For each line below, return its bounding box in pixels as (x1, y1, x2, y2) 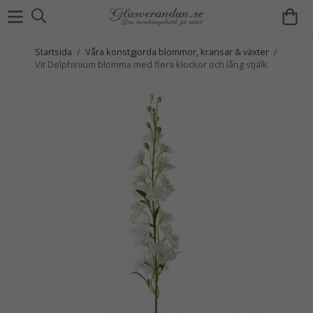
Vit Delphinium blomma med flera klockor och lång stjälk (35, 58, 268, 71)
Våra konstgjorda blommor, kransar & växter (85, 45, 269, 58)
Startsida (35, 45, 72, 58)
